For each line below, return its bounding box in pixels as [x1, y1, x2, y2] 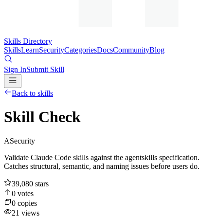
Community [113, 46, 149, 54]
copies [16, 199, 37, 207]
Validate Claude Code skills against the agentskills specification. [4, 153, 200, 162]
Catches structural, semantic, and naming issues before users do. [4, 162, 200, 170]
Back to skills [12, 89, 53, 97]
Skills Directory [4, 37, 52, 45]
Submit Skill [26, 65, 64, 73]
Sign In [4, 65, 26, 73]
